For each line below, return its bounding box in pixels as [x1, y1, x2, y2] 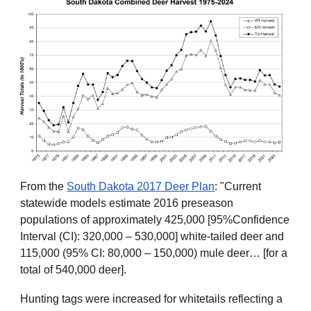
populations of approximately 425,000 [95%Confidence [20, 213, 290, 226]
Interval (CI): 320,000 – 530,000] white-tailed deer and [20, 230, 285, 242]
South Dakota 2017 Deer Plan [67, 180, 215, 192]
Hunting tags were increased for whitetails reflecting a [20, 292, 283, 305]
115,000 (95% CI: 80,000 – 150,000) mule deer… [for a [20, 246, 288, 259]
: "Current [215, 180, 262, 192]
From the [20, 180, 67, 192]
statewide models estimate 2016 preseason [20, 196, 234, 209]
